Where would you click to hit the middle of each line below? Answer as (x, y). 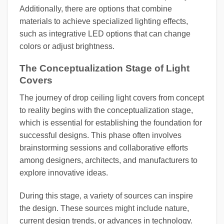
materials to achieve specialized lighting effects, (104, 21)
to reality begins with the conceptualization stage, (106, 110)
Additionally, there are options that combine (96, 8)
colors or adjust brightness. (67, 46)
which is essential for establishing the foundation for (111, 122)
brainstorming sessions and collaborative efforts (104, 147)
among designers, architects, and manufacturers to (108, 160)
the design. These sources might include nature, (104, 208)
